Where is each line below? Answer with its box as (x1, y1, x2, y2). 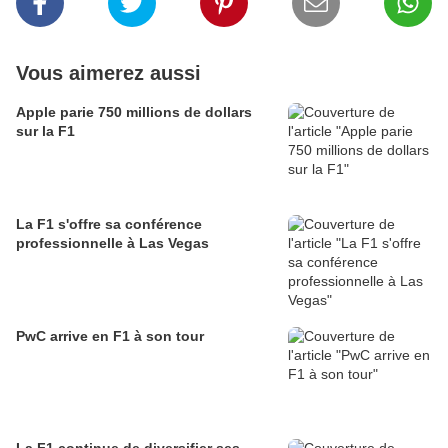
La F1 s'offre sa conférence (16, 216, 202, 233)
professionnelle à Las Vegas (16, 235, 209, 252)
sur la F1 (16, 123, 75, 140)
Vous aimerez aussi (16, 62, 201, 85)
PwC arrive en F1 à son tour (16, 328, 204, 345)
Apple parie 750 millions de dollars (16, 104, 252, 121)
